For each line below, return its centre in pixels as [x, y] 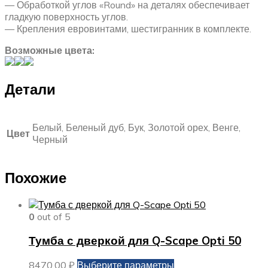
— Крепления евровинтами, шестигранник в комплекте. [128, 29]
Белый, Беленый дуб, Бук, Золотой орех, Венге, [136, 127]
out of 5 [53, 216]
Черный [50, 139]
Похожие [36, 177]
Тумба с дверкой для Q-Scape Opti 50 [135, 241]
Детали [30, 89]
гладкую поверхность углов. [66, 17]
